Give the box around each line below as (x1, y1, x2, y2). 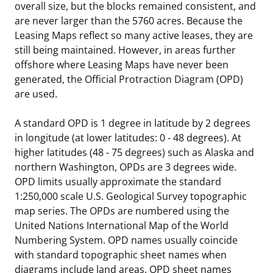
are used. (15, 87, 57, 101)
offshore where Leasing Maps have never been (15, 57, 229, 71)
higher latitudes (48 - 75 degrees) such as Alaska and (15, 145, 254, 159)
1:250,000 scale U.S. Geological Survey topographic (15, 189, 247, 203)
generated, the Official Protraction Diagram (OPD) (15, 72, 243, 86)
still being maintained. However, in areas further (15, 43, 236, 57)
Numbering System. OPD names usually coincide (15, 233, 238, 247)
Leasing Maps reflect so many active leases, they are (15, 28, 253, 42)
